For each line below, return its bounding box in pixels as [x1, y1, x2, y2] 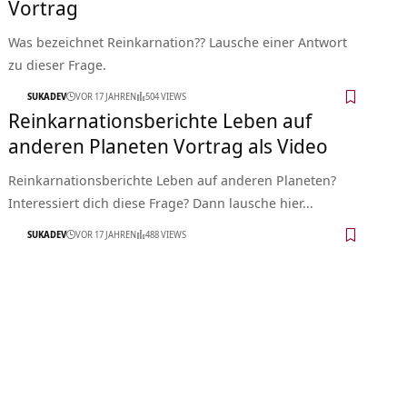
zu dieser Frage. [8, 55, 107, 74]
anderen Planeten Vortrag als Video [8, 131, 329, 159]
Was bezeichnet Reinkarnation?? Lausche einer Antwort [8, 32, 348, 51]
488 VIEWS [145, 228, 187, 242]
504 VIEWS [145, 90, 187, 104]
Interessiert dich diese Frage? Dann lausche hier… [8, 193, 314, 212]
